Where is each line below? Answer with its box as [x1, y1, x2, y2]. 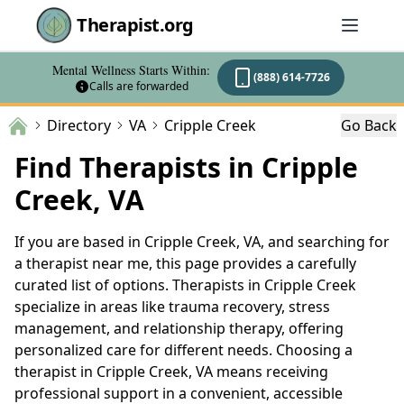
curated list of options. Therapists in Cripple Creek [14, 274, 356, 295]
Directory [47, 115, 111, 135]
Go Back [341, 115, 397, 135]
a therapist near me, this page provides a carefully [14, 252, 356, 273]
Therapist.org [77, 13, 194, 37]
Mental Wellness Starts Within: [52, 61, 210, 78]
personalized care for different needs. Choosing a [14, 339, 353, 360]
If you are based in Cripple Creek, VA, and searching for [14, 231, 390, 252]
